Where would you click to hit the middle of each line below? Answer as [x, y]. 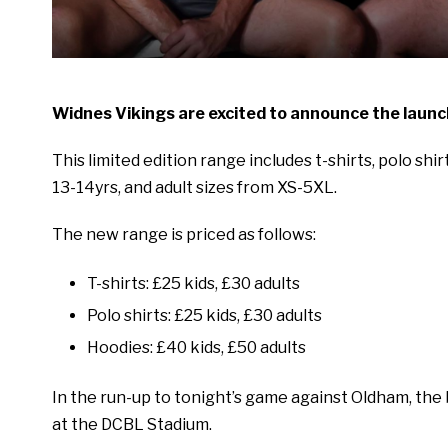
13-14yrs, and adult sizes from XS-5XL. [196, 188]
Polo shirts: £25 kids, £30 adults [204, 316]
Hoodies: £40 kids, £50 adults [196, 348]
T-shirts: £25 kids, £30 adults [193, 284]
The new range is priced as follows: [184, 235]
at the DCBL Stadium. [133, 425]
